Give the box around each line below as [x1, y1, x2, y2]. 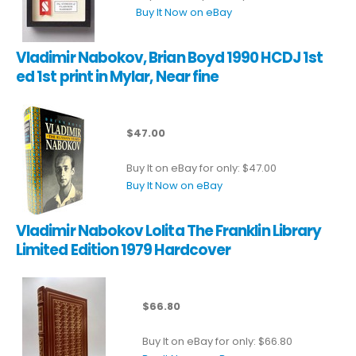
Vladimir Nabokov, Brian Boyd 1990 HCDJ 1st [16, 47, 323, 68]
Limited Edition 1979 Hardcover [16, 239, 231, 260]
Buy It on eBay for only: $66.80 [142, 333, 292, 349]
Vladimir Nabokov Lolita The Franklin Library [16, 220, 322, 241]
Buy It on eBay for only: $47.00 [126, 160, 277, 176]
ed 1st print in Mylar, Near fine [16, 66, 219, 87]
